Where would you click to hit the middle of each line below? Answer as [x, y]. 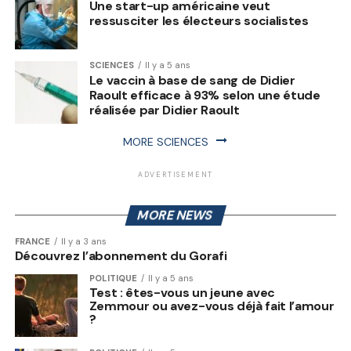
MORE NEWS [175, 215]
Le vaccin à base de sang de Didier [192, 80]
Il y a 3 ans [83, 241]
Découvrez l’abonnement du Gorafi [121, 256]
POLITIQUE [113, 278]
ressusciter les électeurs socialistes [199, 21]
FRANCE [32, 241]
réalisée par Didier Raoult [164, 110]
